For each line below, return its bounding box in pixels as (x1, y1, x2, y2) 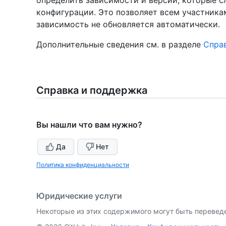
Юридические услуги (36, 190, 122, 201)
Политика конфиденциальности (36, 160, 129, 168)
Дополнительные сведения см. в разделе (36, 39, 203, 49)
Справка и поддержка (36, 84, 147, 96)
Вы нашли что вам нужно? (36, 119, 142, 130)
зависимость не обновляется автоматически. (36, 19, 220, 29)
